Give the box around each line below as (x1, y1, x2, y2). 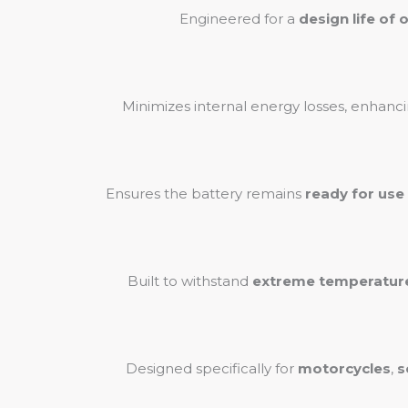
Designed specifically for (126, 360, 298, 377)
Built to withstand (127, 272, 252, 290)
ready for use (305, 185, 404, 202)
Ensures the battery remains (106, 185, 305, 202)
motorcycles (298, 360, 391, 377)
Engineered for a (179, 10, 299, 27)
